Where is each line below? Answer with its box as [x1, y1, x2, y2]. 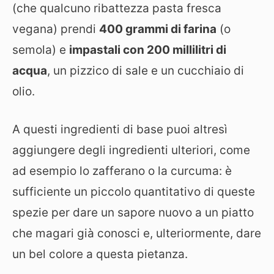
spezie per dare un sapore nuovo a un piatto [12, 206, 254, 220]
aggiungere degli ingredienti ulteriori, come [12, 143, 250, 157]
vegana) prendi [12, 21, 99, 36]
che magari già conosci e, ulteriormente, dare [12, 226, 261, 240]
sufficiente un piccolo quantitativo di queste [12, 185, 255, 199]
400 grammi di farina [99, 21, 217, 36]
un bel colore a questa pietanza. [12, 247, 188, 261]
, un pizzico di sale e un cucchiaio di [47, 63, 244, 78]
